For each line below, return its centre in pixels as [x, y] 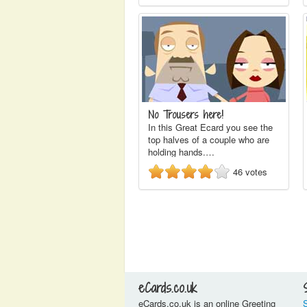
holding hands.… [181, 152]
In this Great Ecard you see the [210, 127]
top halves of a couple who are [209, 139]
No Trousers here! [186, 115]
